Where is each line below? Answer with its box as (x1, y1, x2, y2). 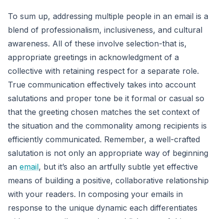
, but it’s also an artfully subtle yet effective (39, 161, 198, 172)
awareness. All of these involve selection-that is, (8, 38, 187, 48)
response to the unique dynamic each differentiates (8, 202, 197, 213)
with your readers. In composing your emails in (8, 189, 183, 199)
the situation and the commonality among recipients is (8, 120, 207, 131)
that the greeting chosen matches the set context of (8, 107, 200, 117)
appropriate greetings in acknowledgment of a (8, 52, 179, 62)
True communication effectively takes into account (8, 79, 196, 89)
